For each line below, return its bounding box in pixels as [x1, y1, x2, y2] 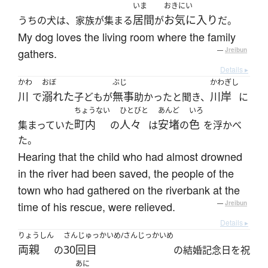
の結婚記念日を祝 [173, 243, 250, 257]
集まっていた [18, 118, 74, 132]
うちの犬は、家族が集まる [18, 14, 133, 28]
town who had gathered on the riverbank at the [18, 182, 240, 198]
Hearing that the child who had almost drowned [18, 148, 242, 165]
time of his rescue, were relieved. [18, 199, 175, 215]
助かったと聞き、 [134, 90, 210, 104]
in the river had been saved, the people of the [18, 165, 234, 181]
